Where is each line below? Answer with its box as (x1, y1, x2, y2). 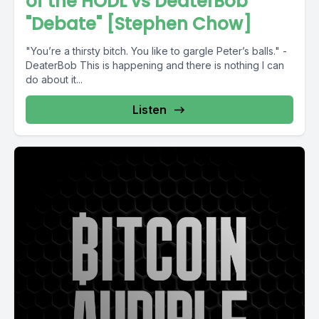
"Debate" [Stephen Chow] (26, 12, 251, 36)
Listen (132, 103, 167, 117)
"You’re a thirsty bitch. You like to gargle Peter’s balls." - (26, 45, 287, 57)
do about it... (26, 73, 83, 85)
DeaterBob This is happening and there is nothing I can (26, 59, 80, 71)
